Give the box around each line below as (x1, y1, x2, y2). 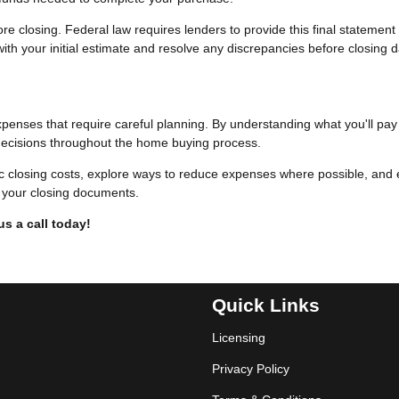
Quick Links (212, 294, 320, 315)
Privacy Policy (212, 362, 289, 377)
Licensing (212, 330, 265, 346)
